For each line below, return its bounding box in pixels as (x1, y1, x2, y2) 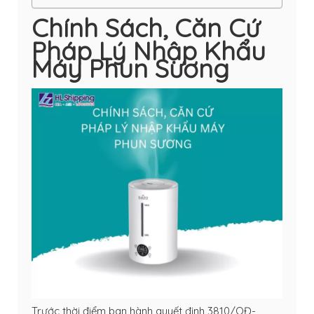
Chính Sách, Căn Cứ (32, 11, 259, 43)
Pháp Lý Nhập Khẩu (32, 34, 266, 67)
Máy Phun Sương (32, 52, 229, 84)
